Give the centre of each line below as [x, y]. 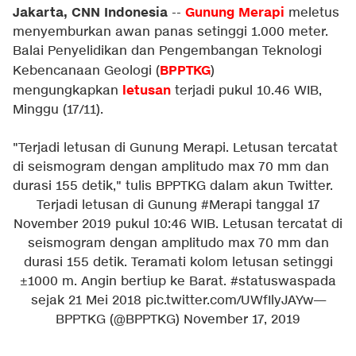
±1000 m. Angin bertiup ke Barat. [125, 282]
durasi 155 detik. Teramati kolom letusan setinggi [178, 263]
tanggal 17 [286, 205]
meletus [312, 13]
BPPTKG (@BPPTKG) [120, 320]
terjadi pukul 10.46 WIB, [246, 91]
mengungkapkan [68, 91]
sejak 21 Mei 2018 [88, 301]
